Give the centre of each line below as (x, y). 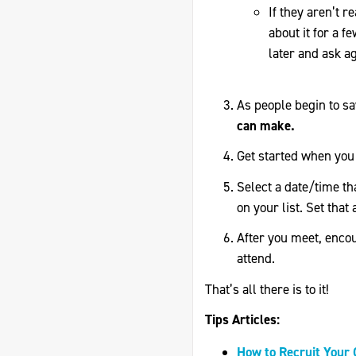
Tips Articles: (242, 319)
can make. (266, 125)
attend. (256, 258)
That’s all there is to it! (267, 289)
